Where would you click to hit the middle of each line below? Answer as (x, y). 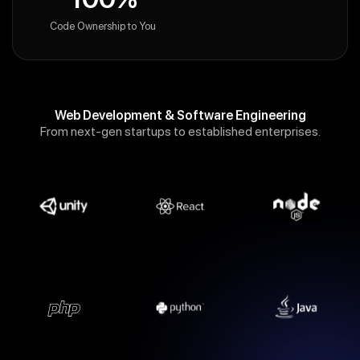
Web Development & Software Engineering (180, 115)
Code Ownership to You (103, 26)
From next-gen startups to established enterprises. (180, 131)
